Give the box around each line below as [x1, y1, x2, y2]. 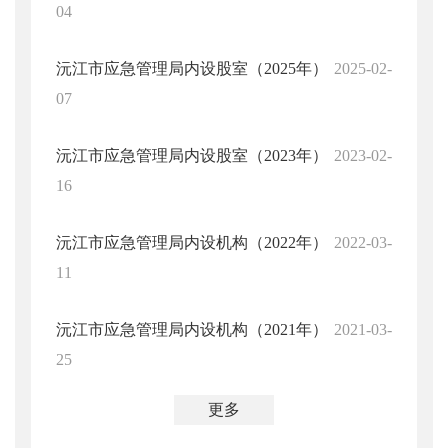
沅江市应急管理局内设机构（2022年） [56, 234, 328, 251]
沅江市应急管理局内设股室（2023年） [56, 147, 328, 164]
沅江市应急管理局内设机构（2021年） [56, 321, 328, 338]
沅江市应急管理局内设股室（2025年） [56, 60, 328, 77]
